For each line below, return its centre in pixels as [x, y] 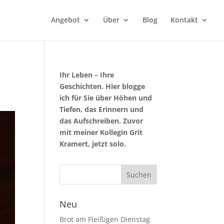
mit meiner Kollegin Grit [101, 132]
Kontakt [184, 20]
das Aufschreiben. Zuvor [101, 121]
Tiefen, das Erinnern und [102, 109]
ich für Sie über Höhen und [106, 98]
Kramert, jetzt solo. [93, 144]
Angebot [65, 20]
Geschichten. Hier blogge [102, 86]
